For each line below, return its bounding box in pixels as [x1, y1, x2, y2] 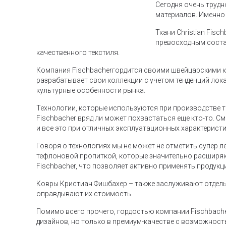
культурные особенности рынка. [36, 86, 146, 94]
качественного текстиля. [36, 48, 120, 56]
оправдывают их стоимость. [36, 189, 133, 198]
